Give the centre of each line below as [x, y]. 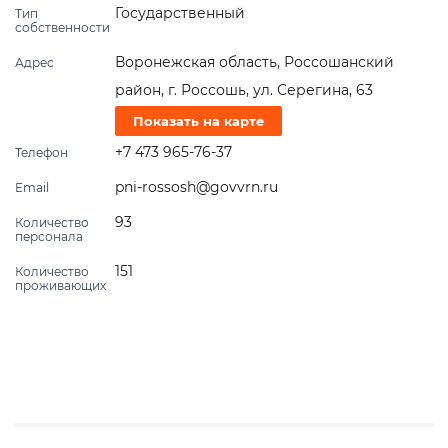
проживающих [60, 286]
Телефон [41, 153]
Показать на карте [198, 121]
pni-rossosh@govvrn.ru [196, 187]
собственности [62, 28]
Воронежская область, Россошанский [254, 62]
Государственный [180, 13]
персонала [49, 237]
